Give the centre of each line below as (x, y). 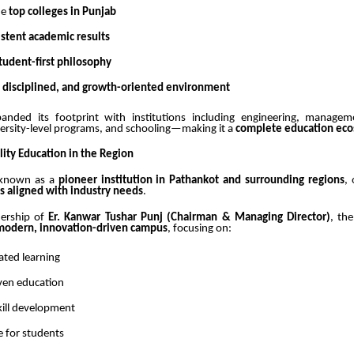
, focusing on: (200, 228)
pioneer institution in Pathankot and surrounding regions (201, 180)
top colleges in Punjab (62, 13)
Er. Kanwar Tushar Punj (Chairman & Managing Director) (190, 217)
